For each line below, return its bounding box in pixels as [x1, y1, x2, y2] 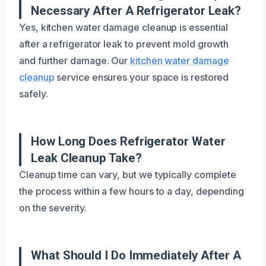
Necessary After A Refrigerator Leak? [31, 3, 242, 18]
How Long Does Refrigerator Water [31, 134, 226, 148]
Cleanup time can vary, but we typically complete [19, 168, 237, 180]
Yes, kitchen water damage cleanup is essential [19, 21, 229, 33]
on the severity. [19, 201, 87, 214]
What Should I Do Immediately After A [31, 248, 242, 262]
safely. [19, 87, 48, 100]
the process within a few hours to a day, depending [19, 185, 245, 197]
